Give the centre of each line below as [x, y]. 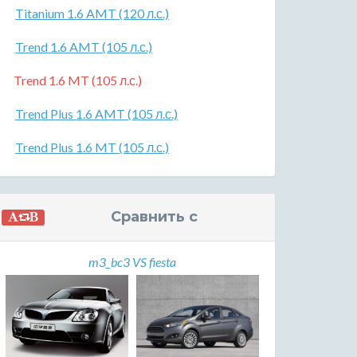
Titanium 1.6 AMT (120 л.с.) [92, 13]
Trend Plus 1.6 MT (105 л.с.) [92, 147]
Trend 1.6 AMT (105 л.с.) [84, 47]
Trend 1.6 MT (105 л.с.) [78, 80]
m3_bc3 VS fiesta [132, 262]
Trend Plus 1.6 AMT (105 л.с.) [96, 114]
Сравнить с [154, 217]
